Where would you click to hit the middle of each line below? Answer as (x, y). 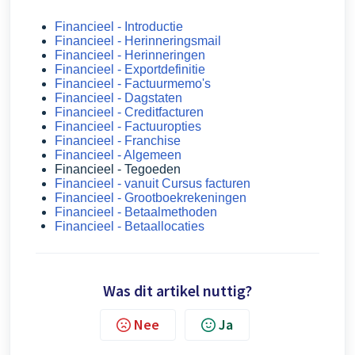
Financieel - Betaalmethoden (136, 212)
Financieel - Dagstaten (118, 98)
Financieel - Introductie (119, 27)
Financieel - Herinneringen (130, 55)
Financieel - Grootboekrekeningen (151, 198)
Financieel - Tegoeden (118, 170)
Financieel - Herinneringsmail (138, 41)
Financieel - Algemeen (118, 155)
